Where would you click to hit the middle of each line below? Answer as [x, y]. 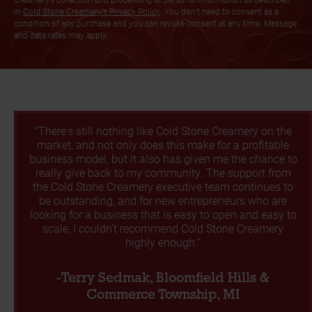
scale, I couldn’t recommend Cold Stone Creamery [163, 228]
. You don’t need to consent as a [219, 11]
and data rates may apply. [61, 35]
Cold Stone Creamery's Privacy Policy [92, 11]
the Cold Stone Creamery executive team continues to [163, 187]
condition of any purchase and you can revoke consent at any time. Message [155, 23]
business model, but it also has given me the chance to [163, 159]
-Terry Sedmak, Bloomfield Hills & [163, 279]
